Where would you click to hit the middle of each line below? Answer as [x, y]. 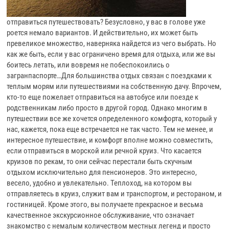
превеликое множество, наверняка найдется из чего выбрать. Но [112, 43]
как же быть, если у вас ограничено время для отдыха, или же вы [111, 54]
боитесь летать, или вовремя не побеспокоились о [88, 65]
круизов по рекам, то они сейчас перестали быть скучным [100, 162]
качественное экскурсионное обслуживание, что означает [101, 215]
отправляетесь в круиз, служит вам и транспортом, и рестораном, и [114, 194]
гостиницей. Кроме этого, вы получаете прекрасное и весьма [105, 204]
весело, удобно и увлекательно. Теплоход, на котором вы [99, 183]
